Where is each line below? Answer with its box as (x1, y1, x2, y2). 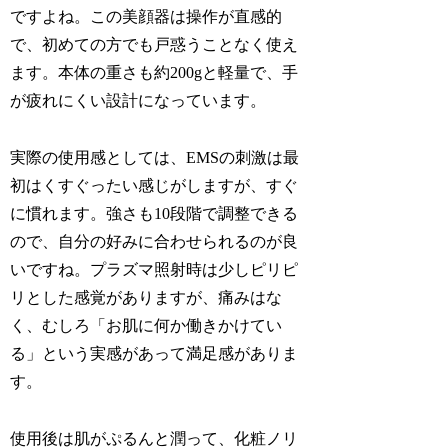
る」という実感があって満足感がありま (10, 344, 299, 362)
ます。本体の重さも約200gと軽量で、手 (10, 64, 299, 82)
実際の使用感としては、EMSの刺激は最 (10, 148, 300, 166)
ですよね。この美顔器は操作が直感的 (10, 8, 283, 26)
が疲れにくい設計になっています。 (10, 92, 267, 110)
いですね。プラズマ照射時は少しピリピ (10, 260, 299, 278)
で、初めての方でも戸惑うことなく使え (10, 36, 299, 54)
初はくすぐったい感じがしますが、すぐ (10, 176, 299, 194)
